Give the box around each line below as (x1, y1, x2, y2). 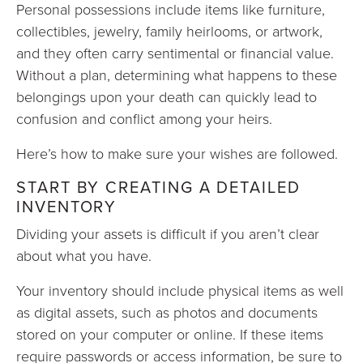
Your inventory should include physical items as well (16, 280, 344, 300)
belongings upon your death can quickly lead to (16, 87, 317, 106)
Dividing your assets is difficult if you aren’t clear (16, 224, 319, 243)
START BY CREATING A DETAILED (16, 175, 301, 199)
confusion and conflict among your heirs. (16, 109, 272, 128)
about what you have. (16, 246, 152, 265)
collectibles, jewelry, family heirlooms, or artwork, (16, 21, 322, 41)
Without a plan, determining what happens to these (16, 65, 337, 84)
